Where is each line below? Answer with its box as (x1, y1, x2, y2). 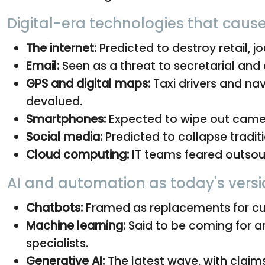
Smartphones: (26, 111, 106, 128)
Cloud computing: (26, 147, 129, 163)
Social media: (26, 129, 102, 146)
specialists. (26, 235, 88, 252)
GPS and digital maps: (26, 76, 150, 92)
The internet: (26, 40, 96, 57)
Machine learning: (26, 218, 125, 234)
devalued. (26, 93, 82, 110)
